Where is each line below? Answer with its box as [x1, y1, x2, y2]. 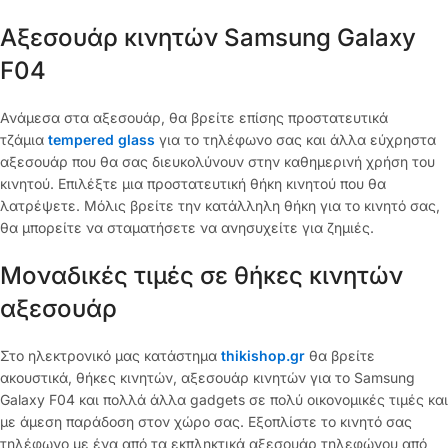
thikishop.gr [221, 346, 305, 364]
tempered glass [48, 130, 155, 148]
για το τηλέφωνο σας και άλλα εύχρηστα [155, 130, 436, 148]
